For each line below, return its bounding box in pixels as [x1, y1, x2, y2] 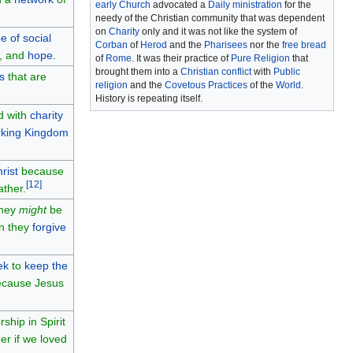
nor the [247, 39, 282, 51]
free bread [282, 39, 326, 51]
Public [273, 66, 300, 78]
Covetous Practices [165, 80, 247, 91]
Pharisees [204, 39, 247, 51]
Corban [95, 39, 128, 51]
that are [4, 69, 46, 83]
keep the [24, 258, 68, 272]
